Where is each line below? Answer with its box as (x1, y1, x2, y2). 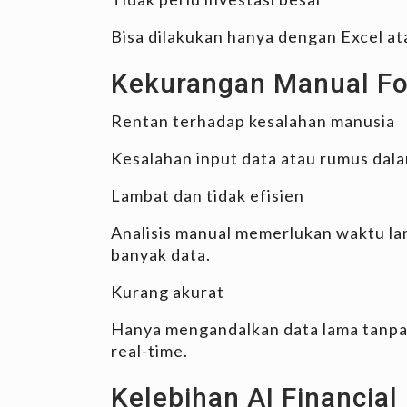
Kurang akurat (111, 281, 224, 302)
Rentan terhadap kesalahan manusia (111, 110, 395, 131)
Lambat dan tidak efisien (111, 184, 304, 205)
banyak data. (111, 243, 211, 264)
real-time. (111, 340, 188, 361)
